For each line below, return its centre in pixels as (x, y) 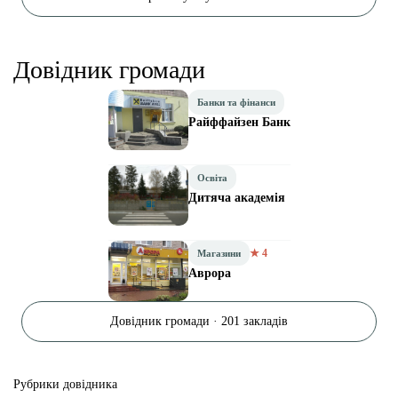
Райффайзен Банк (239, 122)
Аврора (209, 273)
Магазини (219, 253)
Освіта (212, 177)
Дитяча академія (236, 197)
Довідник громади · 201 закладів (199, 321)
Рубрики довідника (65, 384)
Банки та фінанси (236, 102)
